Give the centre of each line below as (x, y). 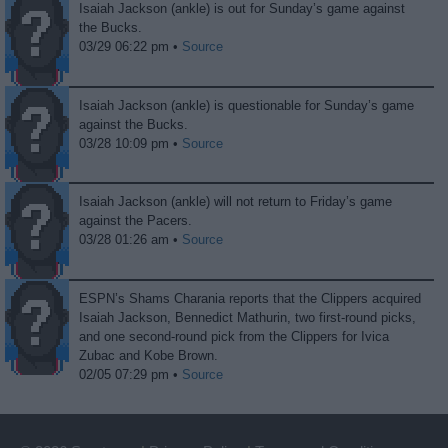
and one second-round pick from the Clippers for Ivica (234, 336)
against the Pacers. (136, 221)
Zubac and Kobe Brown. (149, 355)
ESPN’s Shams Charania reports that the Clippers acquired (250, 298)
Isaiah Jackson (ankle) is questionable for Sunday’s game (247, 105)
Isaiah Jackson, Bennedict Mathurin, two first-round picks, (248, 317)
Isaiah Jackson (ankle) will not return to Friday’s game (236, 202)
